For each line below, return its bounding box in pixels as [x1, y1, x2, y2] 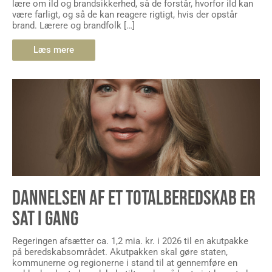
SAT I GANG [12, 206, 78, 231]
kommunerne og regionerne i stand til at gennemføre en [12, 257, 237, 268]
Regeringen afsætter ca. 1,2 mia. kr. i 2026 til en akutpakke [12, 235, 248, 246]
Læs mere [33, 44, 74, 55]
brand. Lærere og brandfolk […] [12, 19, 135, 31]
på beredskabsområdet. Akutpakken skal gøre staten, [12, 246, 228, 257]
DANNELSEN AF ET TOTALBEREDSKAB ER [12, 185, 256, 211]
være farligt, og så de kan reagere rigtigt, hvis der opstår [12, 8, 237, 20]
